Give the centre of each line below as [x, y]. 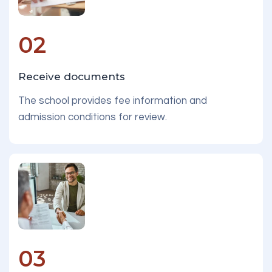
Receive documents [72, 77]
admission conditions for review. [93, 117]
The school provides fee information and [113, 101]
